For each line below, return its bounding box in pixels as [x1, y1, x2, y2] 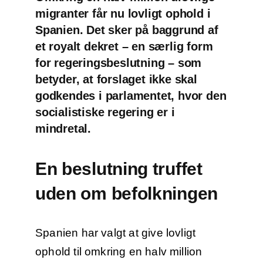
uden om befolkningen [35, 183, 218, 203]
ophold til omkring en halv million [35, 245, 203, 258]
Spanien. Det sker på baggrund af [35, 23, 218, 37]
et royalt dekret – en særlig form [35, 40, 213, 53]
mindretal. [35, 122, 91, 136]
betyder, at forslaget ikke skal [35, 73, 197, 86]
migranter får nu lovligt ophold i [35, 7, 211, 21]
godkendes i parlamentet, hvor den [35, 89, 227, 103]
